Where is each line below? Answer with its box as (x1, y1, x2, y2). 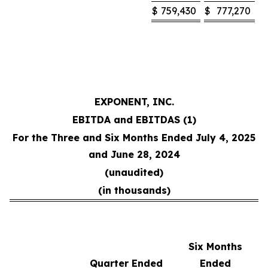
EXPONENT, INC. (94, 96, 174, 108)
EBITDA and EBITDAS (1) (72, 114, 196, 126)
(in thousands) (98, 184, 170, 197)
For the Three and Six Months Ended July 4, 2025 (13, 132, 255, 144)
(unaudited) (105, 166, 163, 179)
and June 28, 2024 (88, 148, 180, 161)
